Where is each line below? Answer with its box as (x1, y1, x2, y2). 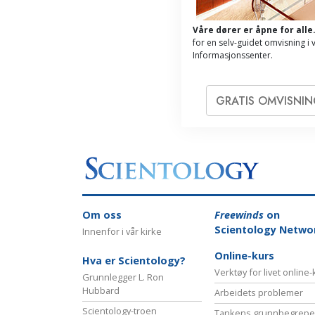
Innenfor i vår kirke (82, 224, 162, 238)
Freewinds (214, 207, 264, 221)
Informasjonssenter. (193, 49, 273, 62)
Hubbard (82, 283, 120, 297)
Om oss (82, 207, 122, 221)
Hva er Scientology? (82, 253, 186, 267)
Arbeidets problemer (214, 285, 303, 299)
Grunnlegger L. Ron (82, 270, 164, 283)
